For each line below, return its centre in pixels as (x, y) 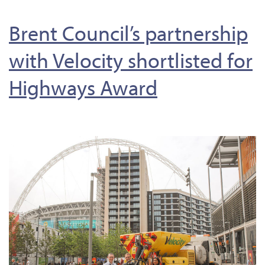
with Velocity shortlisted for (131, 59)
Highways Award (83, 87)
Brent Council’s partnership (128, 32)
